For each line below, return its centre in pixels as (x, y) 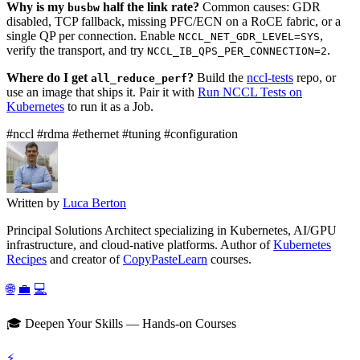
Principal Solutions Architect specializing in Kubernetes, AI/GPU (172, 230)
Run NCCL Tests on (250, 92)
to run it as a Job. (109, 106)
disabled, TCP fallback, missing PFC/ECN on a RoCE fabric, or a (174, 21)
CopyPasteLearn (165, 259)
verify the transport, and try (77, 50)
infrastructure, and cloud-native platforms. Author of (140, 245)
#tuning (143, 134)
